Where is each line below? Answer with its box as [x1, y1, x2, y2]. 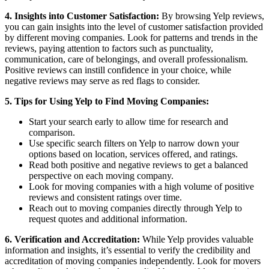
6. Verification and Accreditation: [5, 234, 140, 244]
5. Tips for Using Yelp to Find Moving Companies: [5, 95, 209, 106]
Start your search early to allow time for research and [29, 116, 228, 127]
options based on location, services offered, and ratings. [29, 148, 238, 159]
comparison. [29, 127, 75, 138]
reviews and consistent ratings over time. [29, 192, 182, 202]
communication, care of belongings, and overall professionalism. [5, 53, 248, 64]
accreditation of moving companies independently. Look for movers [5, 255, 261, 266]
